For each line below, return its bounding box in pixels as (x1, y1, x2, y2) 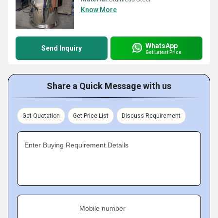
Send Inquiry (41, 44, 82, 52)
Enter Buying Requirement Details (24, 141, 128, 149)
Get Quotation (22, 112, 60, 119)
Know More (81, 6, 117, 14)
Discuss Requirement (122, 112, 181, 119)
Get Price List (73, 112, 109, 119)
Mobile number (79, 204, 126, 212)
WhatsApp (145, 41, 178, 50)
